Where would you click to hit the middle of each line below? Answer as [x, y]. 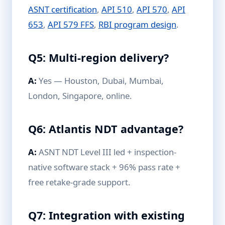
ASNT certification [63, 9]
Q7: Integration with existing [106, 215]
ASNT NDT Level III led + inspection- [106, 152]
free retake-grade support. [79, 182]
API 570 [152, 9]
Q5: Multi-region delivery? [98, 58]
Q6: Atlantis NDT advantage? [106, 129]
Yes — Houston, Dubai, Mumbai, [100, 81]
